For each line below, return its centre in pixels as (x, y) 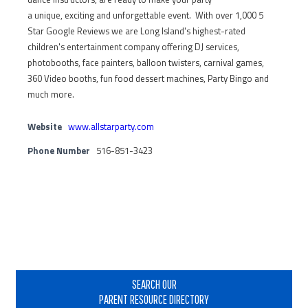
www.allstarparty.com (111, 126)
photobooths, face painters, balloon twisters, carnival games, (146, 62)
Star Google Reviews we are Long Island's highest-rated (136, 31)
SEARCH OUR (154, 284)
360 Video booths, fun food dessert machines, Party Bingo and (148, 78)
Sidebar (36, 281)
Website (45, 126)
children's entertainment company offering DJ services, (133, 46)
